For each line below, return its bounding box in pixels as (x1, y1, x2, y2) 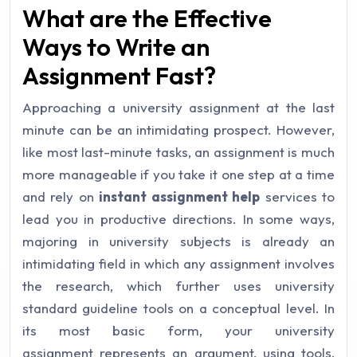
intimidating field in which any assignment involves (22, 254, 335, 272)
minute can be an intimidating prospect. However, (22, 120, 335, 138)
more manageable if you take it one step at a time (22, 165, 335, 182)
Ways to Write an (22, 31, 210, 62)
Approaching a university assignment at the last (22, 98, 335, 116)
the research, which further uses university (22, 277, 335, 294)
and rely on (22, 187, 100, 205)
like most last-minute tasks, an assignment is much (22, 143, 335, 160)
